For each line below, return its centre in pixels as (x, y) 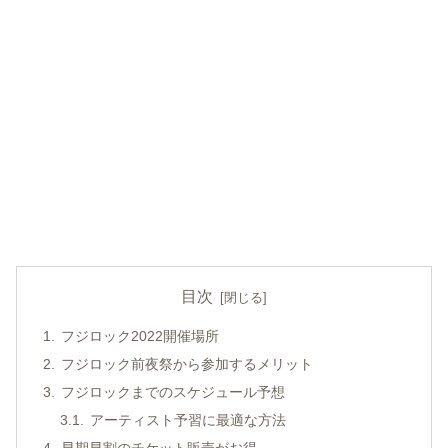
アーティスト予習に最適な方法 (188, 419)
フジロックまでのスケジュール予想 (172, 391)
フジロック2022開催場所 (139, 336)
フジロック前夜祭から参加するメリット (186, 364)
